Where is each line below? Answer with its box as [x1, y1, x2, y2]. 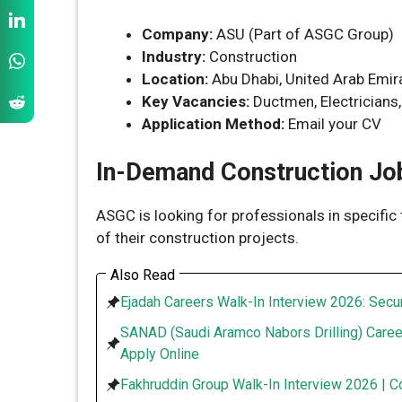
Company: [142, 24, 213, 43]
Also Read [110, 266, 175, 284]
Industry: [142, 47, 205, 66]
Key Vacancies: [142, 92, 249, 110]
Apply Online [120, 345, 199, 363]
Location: [142, 69, 208, 88]
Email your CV [284, 114, 381, 133]
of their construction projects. [96, 229, 299, 247]
